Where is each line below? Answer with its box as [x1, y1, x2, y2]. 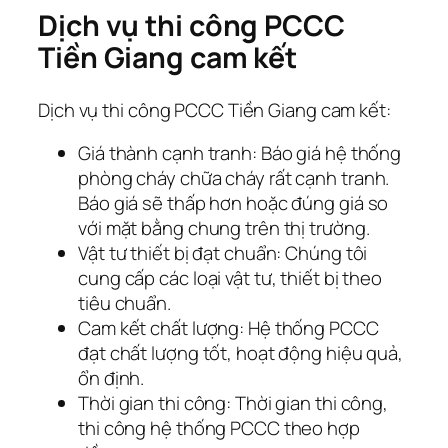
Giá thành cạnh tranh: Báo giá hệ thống [78, 140, 402, 167]
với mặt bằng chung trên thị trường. [78, 215, 370, 242]
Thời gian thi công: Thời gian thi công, [78, 390, 389, 417]
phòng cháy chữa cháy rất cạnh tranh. [78, 165, 390, 192]
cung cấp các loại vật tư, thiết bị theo [78, 265, 383, 292]
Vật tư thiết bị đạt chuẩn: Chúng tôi [78, 240, 368, 267]
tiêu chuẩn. [78, 290, 171, 317]
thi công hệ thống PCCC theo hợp [78, 415, 360, 442]
